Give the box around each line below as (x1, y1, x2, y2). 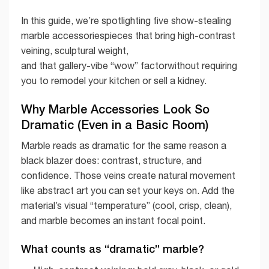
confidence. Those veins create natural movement (21, 169, 235, 181)
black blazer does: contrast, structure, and (21, 154, 202, 166)
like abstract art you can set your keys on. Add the (21, 184, 235, 196)
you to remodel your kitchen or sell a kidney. (21, 74, 207, 86)
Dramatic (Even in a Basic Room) (21, 116, 208, 131)
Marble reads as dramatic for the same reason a (21, 139, 226, 151)
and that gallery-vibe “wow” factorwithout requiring (21, 59, 237, 71)
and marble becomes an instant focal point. (21, 214, 205, 226)
